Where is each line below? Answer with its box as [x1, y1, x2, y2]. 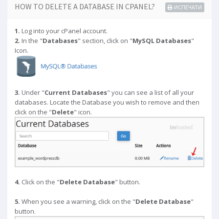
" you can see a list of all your [107, 88, 194, 97]
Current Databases [44, 88, 107, 97]
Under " [20, 88, 44, 97]
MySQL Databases [132, 36, 191, 45]
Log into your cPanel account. [20, 26, 108, 35]
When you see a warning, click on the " [22, 197, 135, 206]
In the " [20, 36, 43, 45]
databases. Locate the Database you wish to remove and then [15, 98, 199, 107]
